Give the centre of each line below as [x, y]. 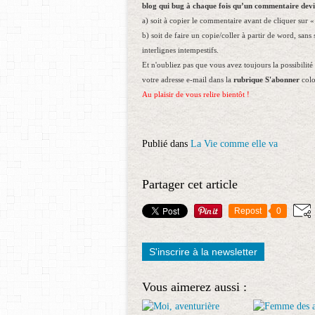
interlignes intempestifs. [180, 50]
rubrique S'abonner [266, 80]
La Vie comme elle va [234, 144]
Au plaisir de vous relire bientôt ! [196, 95]
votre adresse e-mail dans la [188, 80]
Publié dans [165, 144]
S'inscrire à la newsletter [203, 252]
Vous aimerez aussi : [194, 287]
